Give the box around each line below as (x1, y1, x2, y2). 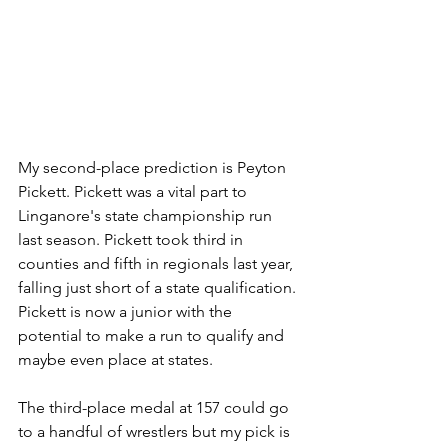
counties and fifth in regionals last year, (18, 253, 297, 273)
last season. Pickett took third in (18, 229, 247, 249)
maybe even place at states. (18, 349, 213, 369)
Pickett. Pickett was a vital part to (18, 181, 251, 201)
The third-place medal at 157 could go (18, 397, 293, 417)
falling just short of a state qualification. (18, 277, 300, 297)
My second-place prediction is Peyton (18, 157, 290, 177)
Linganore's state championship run (18, 205, 276, 225)
